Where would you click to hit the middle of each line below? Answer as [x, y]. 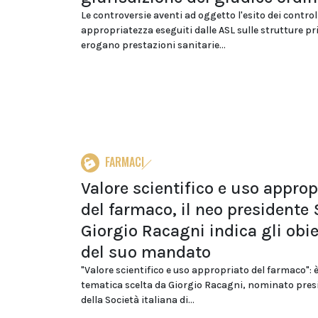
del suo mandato [146, 252]
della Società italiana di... [138, 300]
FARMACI [125, 162]
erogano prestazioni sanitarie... [153, 45]
